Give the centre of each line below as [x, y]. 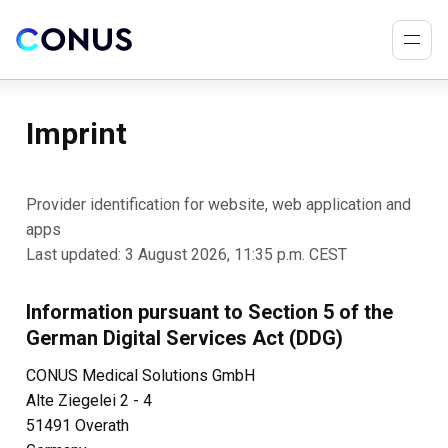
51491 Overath [77, 425]
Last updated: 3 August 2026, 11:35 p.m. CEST [186, 254]
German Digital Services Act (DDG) [184, 338]
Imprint [76, 133]
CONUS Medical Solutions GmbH [140, 375]
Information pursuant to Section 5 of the [209, 312]
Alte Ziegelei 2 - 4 [89, 400]
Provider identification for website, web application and [218, 204]
